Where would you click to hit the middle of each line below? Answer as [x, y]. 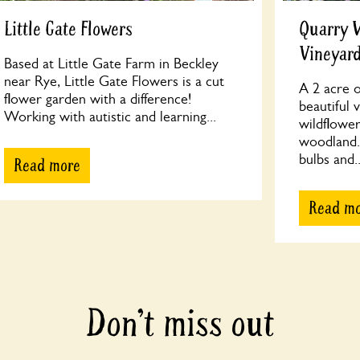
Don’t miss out [180, 324]
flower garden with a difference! [98, 99]
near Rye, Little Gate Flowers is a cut [115, 81]
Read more [47, 166]
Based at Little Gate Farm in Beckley [112, 63]
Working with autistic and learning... [110, 117]
